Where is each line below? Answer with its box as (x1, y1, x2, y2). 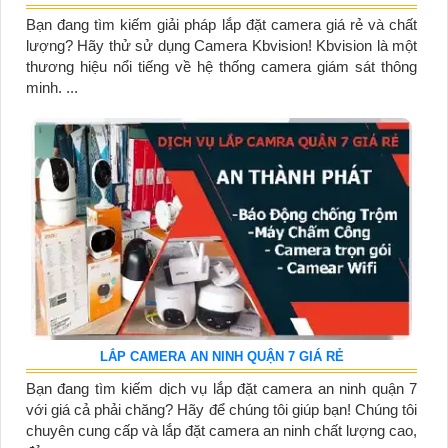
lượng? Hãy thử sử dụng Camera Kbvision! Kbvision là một (26, 37, 417, 55)
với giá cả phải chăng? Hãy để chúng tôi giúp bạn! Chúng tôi (26, 401, 417, 419)
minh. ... (26, 79, 78, 97)
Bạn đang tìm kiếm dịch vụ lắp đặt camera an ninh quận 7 (26, 380, 417, 398)
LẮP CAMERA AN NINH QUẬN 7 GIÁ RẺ (99, 349, 344, 365)
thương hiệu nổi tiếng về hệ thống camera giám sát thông (26, 58, 417, 76)
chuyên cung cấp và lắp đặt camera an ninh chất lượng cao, (26, 422, 417, 440)
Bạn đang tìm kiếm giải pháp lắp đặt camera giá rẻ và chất (26, 16, 417, 34)
